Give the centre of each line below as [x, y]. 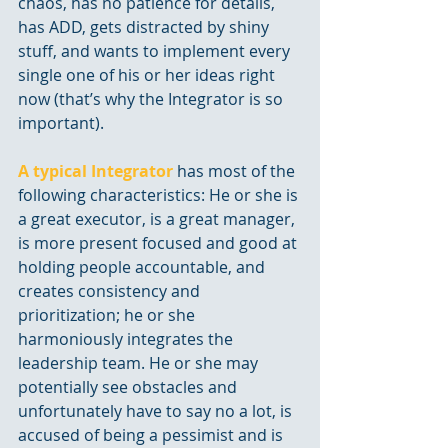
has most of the [236, 171]
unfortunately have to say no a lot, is [157, 411]
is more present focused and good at [159, 243]
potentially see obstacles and [129, 387]
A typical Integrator [95, 171]
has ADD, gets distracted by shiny [145, 27]
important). [63, 123]
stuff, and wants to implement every [156, 51]
